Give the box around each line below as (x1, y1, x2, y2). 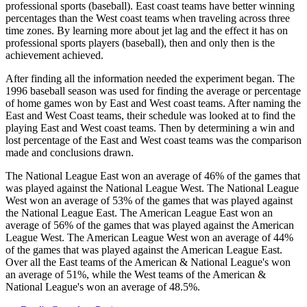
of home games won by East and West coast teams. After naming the (5, 97, 301, 109)
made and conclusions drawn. (5, 146, 134, 158)
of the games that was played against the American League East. (5, 243, 282, 256)
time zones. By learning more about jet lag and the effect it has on (5, 24, 288, 36)
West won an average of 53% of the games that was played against (5, 194, 293, 206)
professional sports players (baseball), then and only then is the (5, 36, 275, 49)
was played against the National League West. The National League (5, 182, 299, 194)
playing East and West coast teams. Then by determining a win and (5, 121, 295, 134)
